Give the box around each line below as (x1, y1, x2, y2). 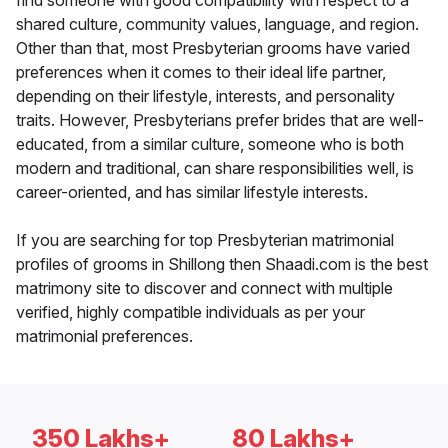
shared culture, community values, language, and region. (16, 14, 419, 35)
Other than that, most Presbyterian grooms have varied (16, 38, 410, 59)
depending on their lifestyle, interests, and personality (16, 86, 395, 107)
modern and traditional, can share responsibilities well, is (16, 158, 414, 179)
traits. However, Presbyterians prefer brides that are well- (16, 110, 424, 131)
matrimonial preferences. (16, 326, 193, 347)
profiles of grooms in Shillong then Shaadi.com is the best (16, 254, 428, 275)
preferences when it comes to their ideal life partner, (16, 62, 386, 83)
